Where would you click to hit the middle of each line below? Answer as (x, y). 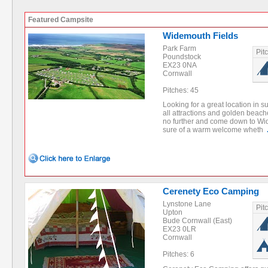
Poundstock (182, 57)
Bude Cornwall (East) (197, 221)
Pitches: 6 (179, 254)
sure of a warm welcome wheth (215, 130)
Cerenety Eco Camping (211, 191)
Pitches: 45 (181, 90)
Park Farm (179, 48)
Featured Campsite (61, 20)
